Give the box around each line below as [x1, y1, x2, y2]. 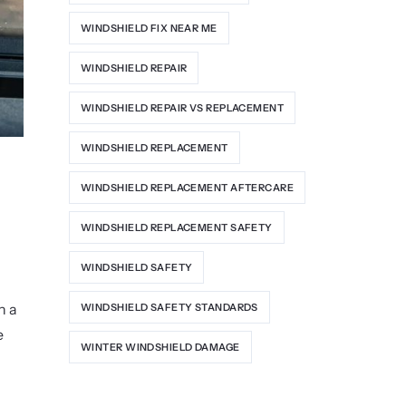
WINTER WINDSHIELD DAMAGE [81, 340, 240, 353]
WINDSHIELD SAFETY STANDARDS [81, 300, 258, 314]
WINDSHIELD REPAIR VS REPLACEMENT [81, 101, 285, 114]
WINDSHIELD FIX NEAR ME [81, 21, 217, 34]
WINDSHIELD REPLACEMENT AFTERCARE [81, 180, 295, 194]
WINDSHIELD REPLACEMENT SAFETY [81, 220, 273, 234]
